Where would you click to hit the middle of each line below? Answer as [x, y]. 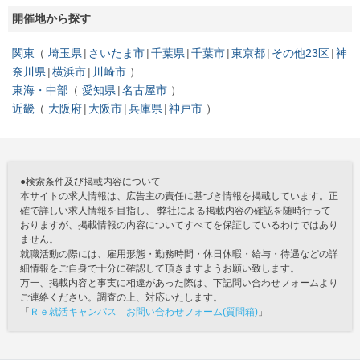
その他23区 [301, 53]
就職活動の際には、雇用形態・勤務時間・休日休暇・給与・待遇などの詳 [179, 254]
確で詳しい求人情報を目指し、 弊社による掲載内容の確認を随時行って [176, 210]
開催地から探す [51, 18]
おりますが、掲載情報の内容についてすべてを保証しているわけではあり [179, 225]
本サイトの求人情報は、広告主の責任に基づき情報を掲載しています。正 [179, 196]
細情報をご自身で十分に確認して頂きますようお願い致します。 [160, 268]
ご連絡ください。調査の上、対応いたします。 [121, 297]
